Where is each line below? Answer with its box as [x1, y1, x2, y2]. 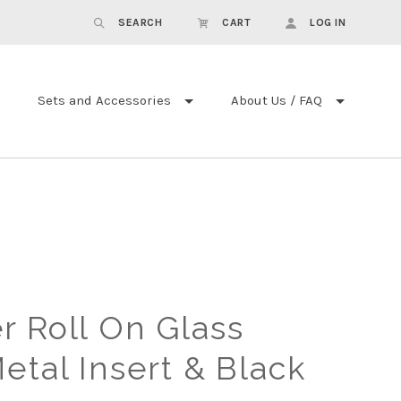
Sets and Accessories [38, 92, 171, 109]
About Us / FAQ [231, 92, 322, 109]
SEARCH [118, 16, 162, 29]
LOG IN [310, 16, 346, 29]
